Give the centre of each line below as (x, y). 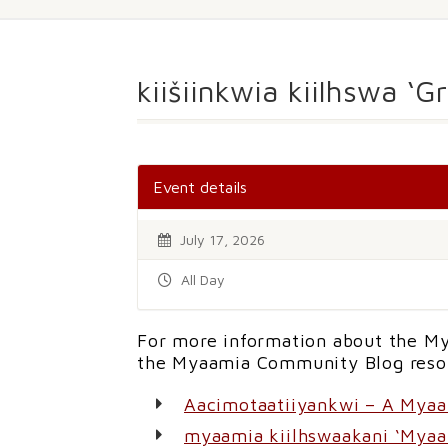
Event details (200, 187)
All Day (201, 279)
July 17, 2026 (220, 239)
